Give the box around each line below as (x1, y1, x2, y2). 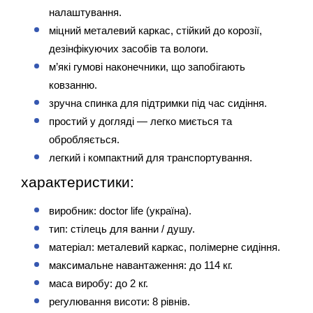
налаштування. (49, 7, 122, 19)
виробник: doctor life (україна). (49, 205, 191, 217)
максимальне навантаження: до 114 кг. (49, 260, 233, 272)
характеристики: (21, 174, 134, 191)
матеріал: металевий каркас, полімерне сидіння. (49, 242, 280, 254)
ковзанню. (49, 80, 97, 92)
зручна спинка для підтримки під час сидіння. (49, 98, 267, 110)
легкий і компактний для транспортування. (49, 152, 252, 164)
